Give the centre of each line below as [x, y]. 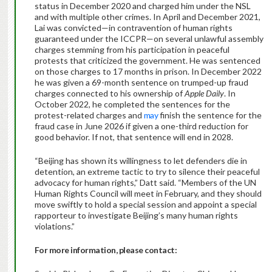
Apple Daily [204, 93]
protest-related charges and [89, 115]
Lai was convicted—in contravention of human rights [133, 28]
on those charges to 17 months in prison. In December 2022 [148, 72]
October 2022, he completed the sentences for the [132, 104]
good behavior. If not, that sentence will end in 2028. [134, 137]
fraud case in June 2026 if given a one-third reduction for [141, 126]
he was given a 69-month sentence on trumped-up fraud [141, 83]
